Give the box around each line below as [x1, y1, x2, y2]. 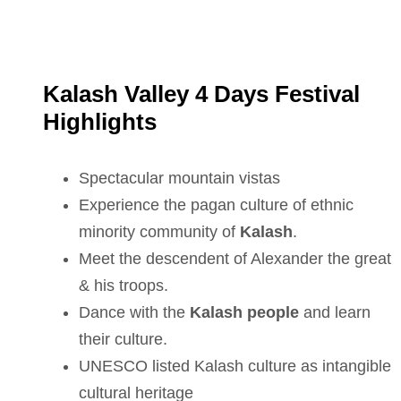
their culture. [79, 330, 167, 348]
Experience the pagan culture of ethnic [79, 196, 354, 214]
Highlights [43, 108, 157, 135]
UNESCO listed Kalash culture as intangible [79, 357, 391, 375]
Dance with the [79, 303, 190, 321]
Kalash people [190, 303, 299, 321]
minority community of [79, 223, 240, 241]
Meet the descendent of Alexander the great [79, 250, 391, 268]
